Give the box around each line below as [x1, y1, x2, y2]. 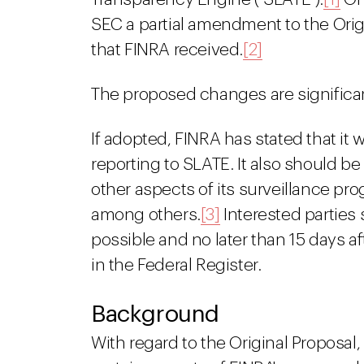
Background [91, 302, 219, 326]
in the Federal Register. [91, 257, 262, 274]
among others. [91, 206, 201, 223]
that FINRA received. [91, 41, 244, 58]
